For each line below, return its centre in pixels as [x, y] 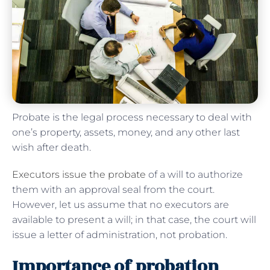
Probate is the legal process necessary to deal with [132, 117]
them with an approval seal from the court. [113, 189]
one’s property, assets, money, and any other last [126, 132]
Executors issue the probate [79, 174]
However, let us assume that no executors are [121, 204]
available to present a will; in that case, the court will [134, 219]
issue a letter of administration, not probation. [121, 234]
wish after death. [52, 147]
